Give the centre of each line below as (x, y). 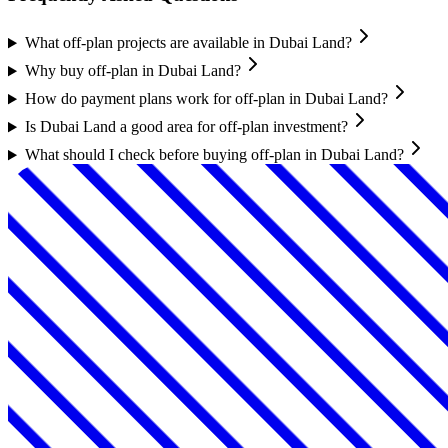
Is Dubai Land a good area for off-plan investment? (186, 127)
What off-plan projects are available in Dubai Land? (188, 43)
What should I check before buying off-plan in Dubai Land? (214, 155)
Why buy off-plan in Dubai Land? (132, 71)
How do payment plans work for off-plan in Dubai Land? (206, 99)
